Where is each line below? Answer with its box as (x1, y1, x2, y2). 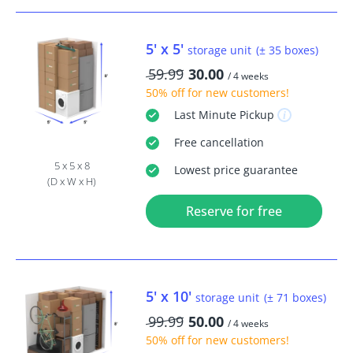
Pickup (236, 107, 274, 123)
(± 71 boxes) (263, 290, 326, 306)
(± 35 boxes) (255, 43, 318, 58)
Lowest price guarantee (173, 162, 298, 178)
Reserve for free (185, 203, 282, 221)
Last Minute (173, 107, 236, 123)
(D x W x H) (47, 173, 97, 188)
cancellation (196, 135, 264, 150)
